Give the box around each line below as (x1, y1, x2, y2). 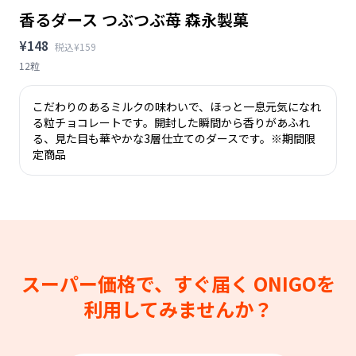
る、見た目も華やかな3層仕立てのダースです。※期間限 (33, 130, 315, 146)
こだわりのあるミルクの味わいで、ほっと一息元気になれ (33, 98, 321, 114)
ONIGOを (253, 269, 335, 297)
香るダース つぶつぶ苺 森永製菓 (19, 7, 249, 31)
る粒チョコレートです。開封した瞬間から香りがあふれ (33, 114, 310, 130)
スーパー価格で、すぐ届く (21, 269, 253, 297)
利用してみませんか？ (83, 294, 273, 323)
